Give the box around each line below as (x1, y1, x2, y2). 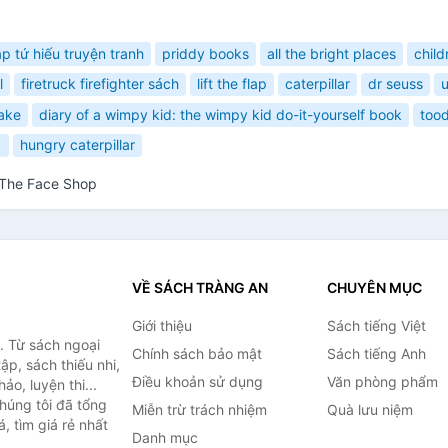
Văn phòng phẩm (326, 373, 438, 390)
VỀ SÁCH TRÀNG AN (131, 279, 268, 296)
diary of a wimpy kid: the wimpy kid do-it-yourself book (39, 105, 402, 123)
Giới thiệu (131, 317, 192, 334)
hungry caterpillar (20, 136, 135, 154)
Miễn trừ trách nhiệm (131, 401, 267, 418)
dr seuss (368, 75, 423, 93)
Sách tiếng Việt (326, 317, 426, 334)
